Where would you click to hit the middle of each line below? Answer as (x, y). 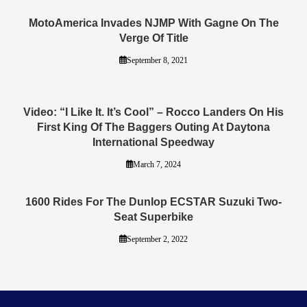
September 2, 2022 (157, 239)
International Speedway (153, 142)
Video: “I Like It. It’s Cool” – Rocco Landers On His (153, 112)
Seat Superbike (153, 217)
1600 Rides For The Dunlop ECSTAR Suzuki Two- (153, 201)
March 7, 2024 (157, 164)
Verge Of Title (153, 38)
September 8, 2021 (157, 60)
